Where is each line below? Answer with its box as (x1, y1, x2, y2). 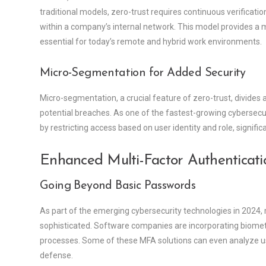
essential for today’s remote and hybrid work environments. (40, 37, 262, 47)
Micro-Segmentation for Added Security (40, 67, 246, 80)
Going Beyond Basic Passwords (40, 180, 196, 192)
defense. (40, 251, 73, 261)
